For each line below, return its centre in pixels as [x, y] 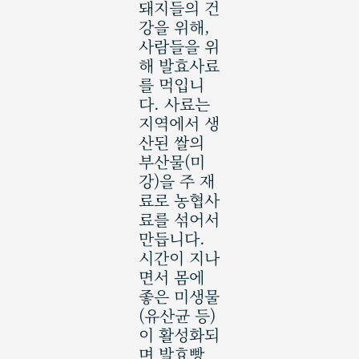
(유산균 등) [177, 315]
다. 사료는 [174, 103]
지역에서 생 [179, 123]
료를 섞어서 [179, 219]
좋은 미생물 [179, 296]
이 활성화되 [179, 334]
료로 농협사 [179, 200]
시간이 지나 [179, 257]
